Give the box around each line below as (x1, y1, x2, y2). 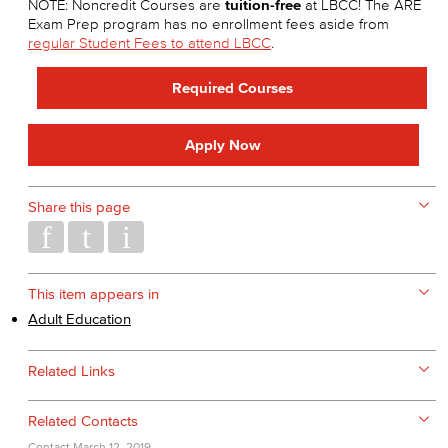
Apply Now (185, 136, 262, 153)
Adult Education (28, 310, 131, 327)
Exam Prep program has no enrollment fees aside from (28, 15, 389, 32)
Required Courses (171, 79, 293, 96)
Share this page (28, 198, 130, 215)
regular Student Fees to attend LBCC (28, 34, 271, 51)
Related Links (28, 362, 115, 379)
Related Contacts (28, 412, 138, 429)
